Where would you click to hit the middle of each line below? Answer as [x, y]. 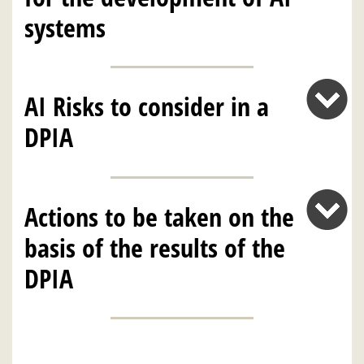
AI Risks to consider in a [147, 106]
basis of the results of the [155, 247]
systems [65, 28]
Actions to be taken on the [159, 216]
